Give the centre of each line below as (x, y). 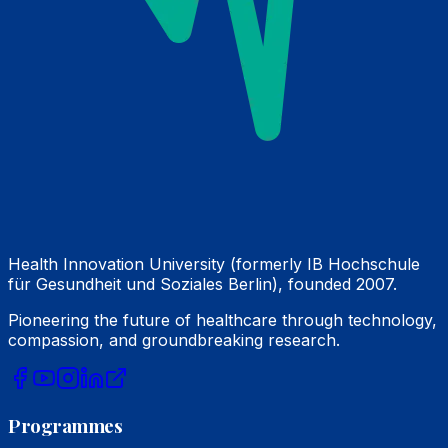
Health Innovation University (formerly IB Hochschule (214, 263)
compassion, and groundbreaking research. (174, 339)
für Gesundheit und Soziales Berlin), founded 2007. (202, 283)
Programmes (65, 425)
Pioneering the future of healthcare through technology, (222, 319)
